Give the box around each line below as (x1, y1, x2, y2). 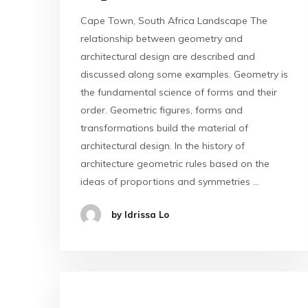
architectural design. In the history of (80, 139, 245, 152)
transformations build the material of (80, 121, 248, 134)
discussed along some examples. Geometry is (80, 67, 288, 80)
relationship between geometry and (80, 32, 243, 45)
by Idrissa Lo (111, 208, 169, 220)
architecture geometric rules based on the (80, 157, 269, 170)
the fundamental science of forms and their (80, 85, 277, 98)
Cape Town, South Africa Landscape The (80, 14, 267, 27)
